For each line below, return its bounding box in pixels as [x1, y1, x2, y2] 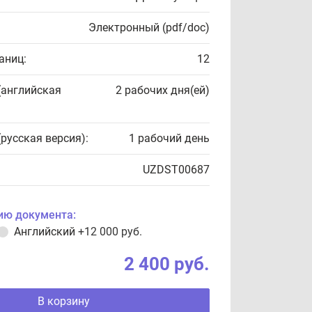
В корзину [37, 295, 90, 308]
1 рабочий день [129, 132, 210, 145]
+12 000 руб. [78, 225, 142, 238]
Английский [14, 225, 78, 238]
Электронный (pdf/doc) [88, 21, 210, 34]
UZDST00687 [143, 163, 210, 176]
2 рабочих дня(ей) [116, 84, 210, 97]
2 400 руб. [124, 253, 210, 274]
